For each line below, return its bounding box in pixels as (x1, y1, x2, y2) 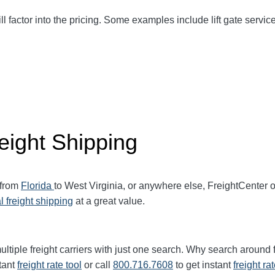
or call (82, 259, 113, 270)
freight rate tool (17, 259, 82, 270)
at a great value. (73, 195, 145, 206)
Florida (21, 180, 54, 191)
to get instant (173, 259, 233, 270)
